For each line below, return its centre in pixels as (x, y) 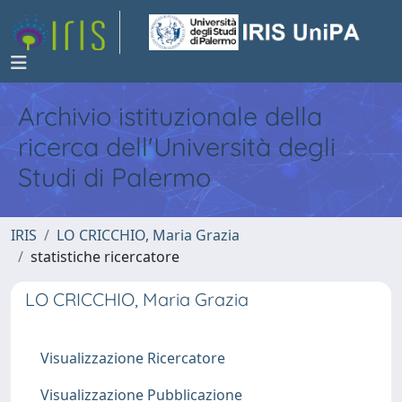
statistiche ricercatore (105, 257)
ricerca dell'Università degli (177, 146)
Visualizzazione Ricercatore (133, 358)
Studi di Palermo (114, 177)
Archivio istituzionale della (170, 116)
